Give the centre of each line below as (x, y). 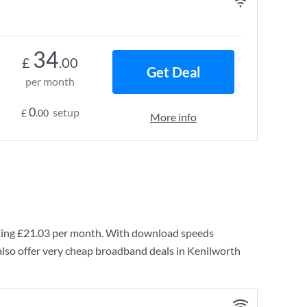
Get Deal (173, 72)
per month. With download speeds (132, 233)
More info (173, 117)
